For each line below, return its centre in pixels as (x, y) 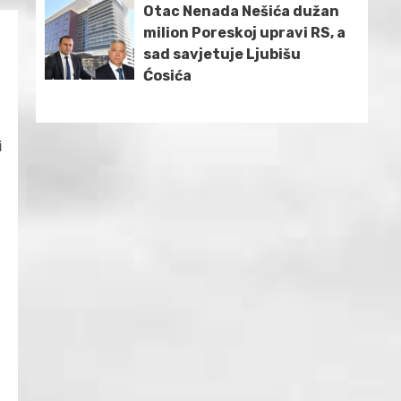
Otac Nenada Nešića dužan (241, 12)
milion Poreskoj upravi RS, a (244, 33)
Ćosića (167, 76)
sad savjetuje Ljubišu (222, 55)
